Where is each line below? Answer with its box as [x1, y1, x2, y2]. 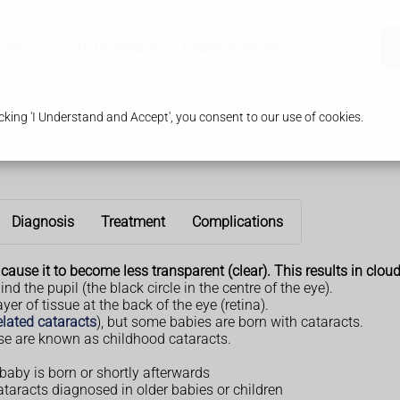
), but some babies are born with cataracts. [96, 313, 363, 331]
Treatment [101, 213, 165, 231]
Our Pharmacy [67, 39, 158, 57]
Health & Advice [181, 39, 281, 57]
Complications [192, 213, 283, 231]
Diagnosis [12, 213, 74, 231]
